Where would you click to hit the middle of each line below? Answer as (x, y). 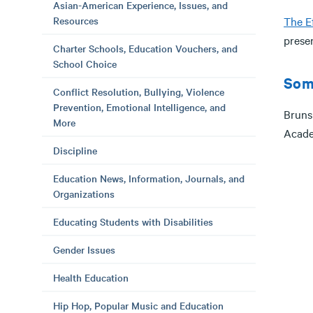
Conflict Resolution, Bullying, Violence (139, 92)
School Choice (85, 64)
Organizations (84, 194)
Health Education (91, 277)
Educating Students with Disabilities (133, 221)
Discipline (75, 150)
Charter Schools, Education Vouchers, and (145, 48)
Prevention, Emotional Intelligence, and (139, 107)
